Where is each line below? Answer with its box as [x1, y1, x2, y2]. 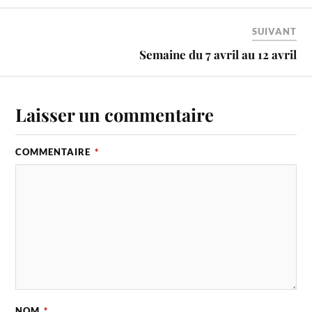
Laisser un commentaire [15, 102, 214, 126]
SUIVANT [251, 25, 297, 37]
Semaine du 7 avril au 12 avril [139, 46, 297, 62]
